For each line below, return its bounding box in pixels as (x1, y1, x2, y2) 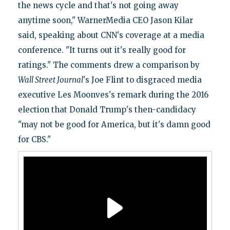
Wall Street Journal (17, 74, 83, 85)
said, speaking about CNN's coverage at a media (17, 30, 204, 40)
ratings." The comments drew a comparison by (17, 60, 200, 70)
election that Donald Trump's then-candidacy (17, 104, 196, 114)
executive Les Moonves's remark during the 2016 (17, 89, 208, 100)
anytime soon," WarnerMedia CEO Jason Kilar (17, 15, 193, 25)
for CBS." (17, 134, 51, 144)
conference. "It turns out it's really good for (17, 45, 186, 55)
